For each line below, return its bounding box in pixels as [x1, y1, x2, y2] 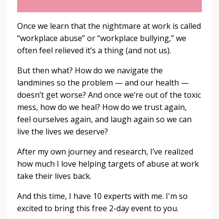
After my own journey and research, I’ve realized [17, 146, 193, 157]
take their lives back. [17, 171, 91, 182]
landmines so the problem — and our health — [17, 77, 189, 88]
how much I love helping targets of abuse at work [17, 158, 199, 170]
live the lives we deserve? [17, 126, 108, 137]
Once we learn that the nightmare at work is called [17, 21, 201, 32]
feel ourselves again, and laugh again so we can [17, 114, 192, 125]
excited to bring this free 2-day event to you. [17, 203, 178, 214]
